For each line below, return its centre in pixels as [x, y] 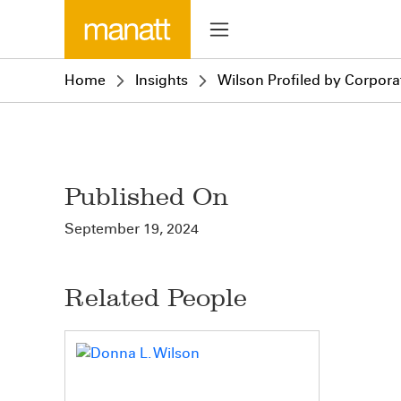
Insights [162, 80]
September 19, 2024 [132, 229]
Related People [156, 298]
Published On [146, 196]
